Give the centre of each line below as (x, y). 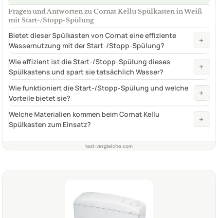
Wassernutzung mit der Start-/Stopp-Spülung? (87, 45)
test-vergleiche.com (109, 146)
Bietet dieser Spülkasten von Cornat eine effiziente (92, 35)
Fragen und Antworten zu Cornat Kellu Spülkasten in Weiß (105, 11)
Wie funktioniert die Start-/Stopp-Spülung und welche (99, 88)
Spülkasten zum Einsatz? (50, 124)
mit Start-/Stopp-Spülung (51, 20)
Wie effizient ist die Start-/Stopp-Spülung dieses (90, 61)
